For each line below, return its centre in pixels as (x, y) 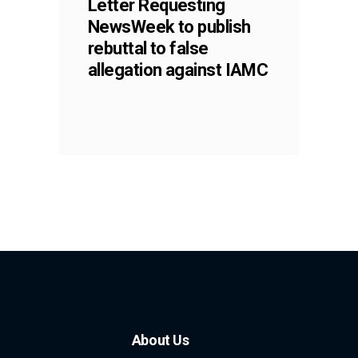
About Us (160, 340)
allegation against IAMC (178, 70)
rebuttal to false (148, 48)
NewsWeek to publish (169, 26)
